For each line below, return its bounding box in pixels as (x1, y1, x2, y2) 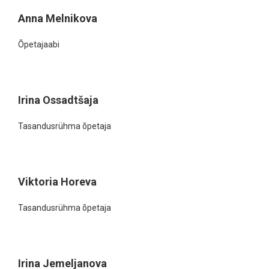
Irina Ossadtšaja (18, 94, 98, 106)
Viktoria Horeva (18, 175, 97, 188)
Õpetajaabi (18, 40, 59, 49)
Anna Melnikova (18, 12, 97, 25)
